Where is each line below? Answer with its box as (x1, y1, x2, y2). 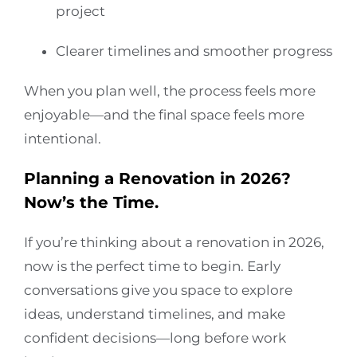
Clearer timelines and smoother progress (56, 42, 332, 59)
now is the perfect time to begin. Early (24, 257, 280, 274)
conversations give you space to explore (24, 281, 292, 298)
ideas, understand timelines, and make (24, 305, 285, 322)
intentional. (24, 130, 101, 147)
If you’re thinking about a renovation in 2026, (24, 233, 324, 250)
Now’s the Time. (24, 192, 159, 212)
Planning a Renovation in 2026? (24, 168, 291, 188)
